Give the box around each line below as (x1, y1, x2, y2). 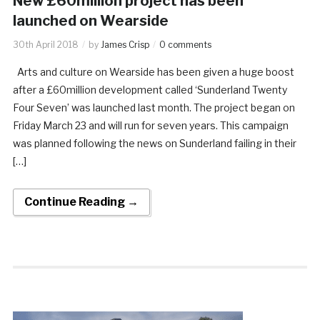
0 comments (159, 39, 211, 50)
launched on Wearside (12, 11, 169, 29)
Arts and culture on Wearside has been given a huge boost (12, 65, 294, 78)
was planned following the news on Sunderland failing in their (12, 136, 296, 149)
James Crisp (100, 39, 149, 50)
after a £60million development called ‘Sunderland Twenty (12, 83, 287, 96)
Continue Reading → (24, 194, 139, 209)
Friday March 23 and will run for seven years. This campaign (12, 119, 289, 131)
